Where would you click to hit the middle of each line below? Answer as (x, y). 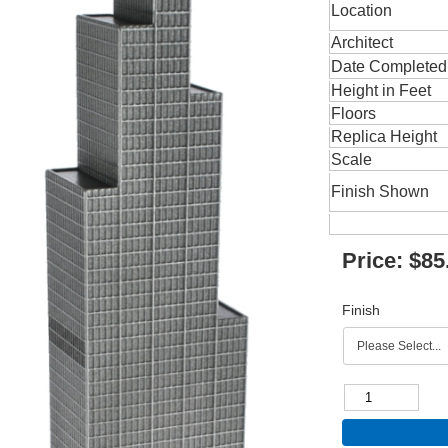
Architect (362, 42)
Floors (354, 113)
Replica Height (384, 136)
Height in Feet (381, 90)
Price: (372, 260)
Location (362, 10)
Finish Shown (380, 191)
